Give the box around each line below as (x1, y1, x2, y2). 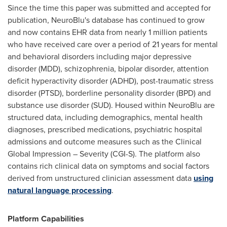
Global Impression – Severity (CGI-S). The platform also (8, 148, 200, 160)
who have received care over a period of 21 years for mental (8, 39, 218, 50)
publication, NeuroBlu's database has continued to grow (8, 14, 205, 26)
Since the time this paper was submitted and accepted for (8, 2, 211, 14)
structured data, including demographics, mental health (8, 111, 203, 123)
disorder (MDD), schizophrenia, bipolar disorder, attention (8, 63, 209, 74)
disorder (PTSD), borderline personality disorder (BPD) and (8, 87, 211, 99)
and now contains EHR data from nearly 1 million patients (8, 26, 207, 38)
